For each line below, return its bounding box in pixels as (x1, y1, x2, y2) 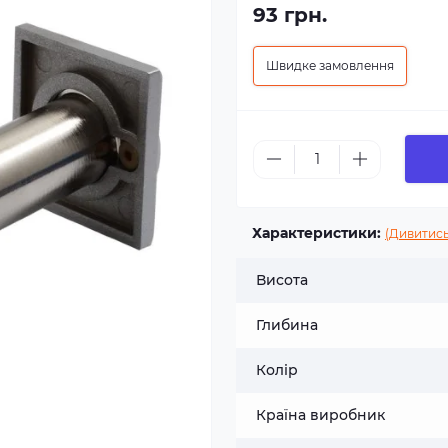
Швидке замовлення (266, 58, 394, 73)
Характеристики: (252, 224, 381, 242)
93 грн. (253, 3, 327, 27)
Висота (256, 271, 308, 289)
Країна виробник (256, 406, 385, 424)
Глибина (256, 316, 318, 334)
